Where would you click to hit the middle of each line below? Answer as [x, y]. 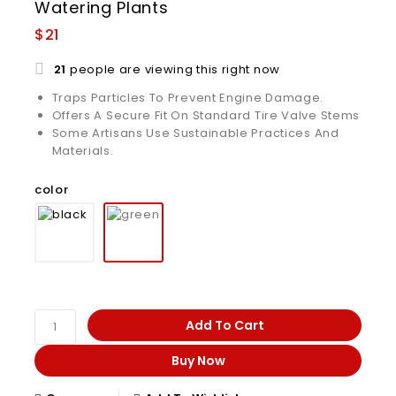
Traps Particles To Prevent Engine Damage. [188, 97]
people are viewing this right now [173, 69]
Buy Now [198, 361]
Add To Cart [225, 326]
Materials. [83, 150]
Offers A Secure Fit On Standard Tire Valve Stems [206, 115]
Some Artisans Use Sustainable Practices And [195, 133]
